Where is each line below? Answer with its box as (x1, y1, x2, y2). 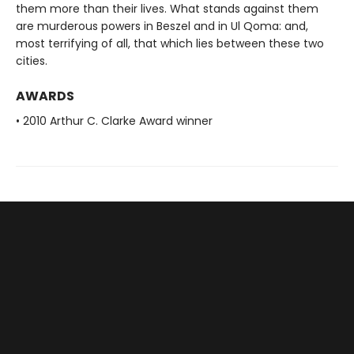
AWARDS (16, 86, 74, 105)
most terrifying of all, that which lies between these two (16, 35, 324, 51)
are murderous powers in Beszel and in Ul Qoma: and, (16, 17, 308, 34)
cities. (16, 52, 47, 69)
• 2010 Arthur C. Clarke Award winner (16, 112, 213, 129)
